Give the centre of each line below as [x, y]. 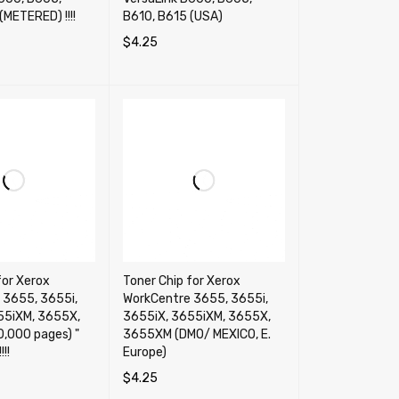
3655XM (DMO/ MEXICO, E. [196, 334]
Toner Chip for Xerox [181, 281]
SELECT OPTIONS [171, 68]
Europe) [144, 352]
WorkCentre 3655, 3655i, [195, 298]
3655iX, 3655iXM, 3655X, [196, 316]
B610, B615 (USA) [172, 16]
